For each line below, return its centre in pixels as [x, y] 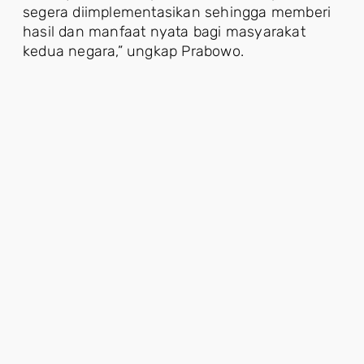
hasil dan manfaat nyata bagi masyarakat [164, 32]
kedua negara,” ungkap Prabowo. [133, 52]
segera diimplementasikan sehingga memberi [177, 13]
